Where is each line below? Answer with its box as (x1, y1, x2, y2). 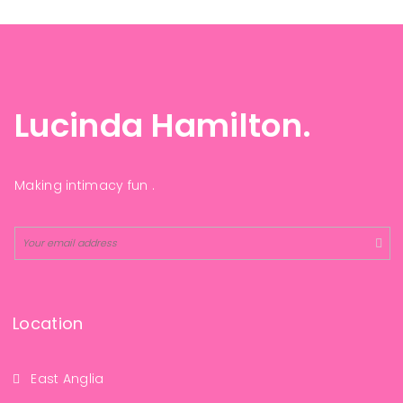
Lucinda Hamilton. (14, 103, 312, 148)
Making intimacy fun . (14, 176, 156, 194)
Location (13, 312, 84, 335)
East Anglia (31, 370, 104, 388)
